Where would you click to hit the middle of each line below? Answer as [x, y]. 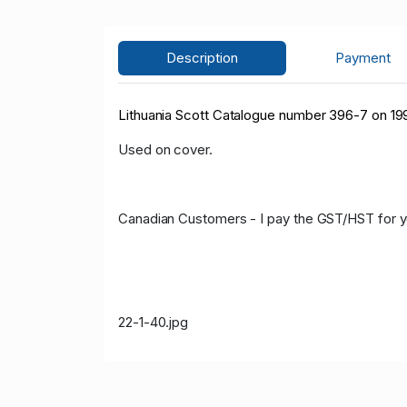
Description [203, 58]
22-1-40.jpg [154, 323]
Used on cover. [165, 150]
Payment [362, 58]
